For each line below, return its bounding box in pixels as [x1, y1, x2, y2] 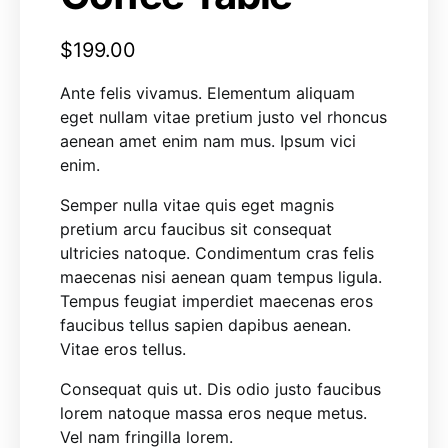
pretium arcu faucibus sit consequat [60, 219, 332, 239]
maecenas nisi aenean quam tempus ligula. [60, 267, 382, 287]
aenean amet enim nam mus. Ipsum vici [60, 131, 356, 151]
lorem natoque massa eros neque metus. [60, 403, 367, 423]
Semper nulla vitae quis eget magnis [60, 195, 334, 215]
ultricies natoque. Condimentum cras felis [60, 243, 374, 263]
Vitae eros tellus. [60, 339, 186, 359]
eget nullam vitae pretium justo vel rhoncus [60, 107, 387, 127]
